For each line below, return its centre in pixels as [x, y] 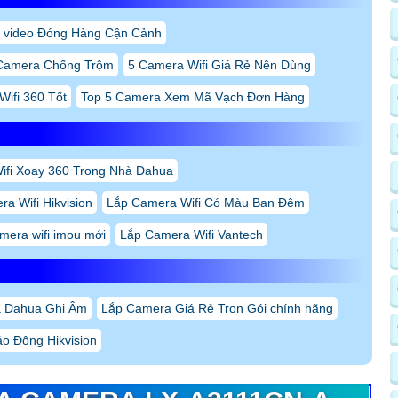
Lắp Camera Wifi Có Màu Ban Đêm [206, 203]
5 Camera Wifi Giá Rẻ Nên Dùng [219, 65]
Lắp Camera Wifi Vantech [191, 235]
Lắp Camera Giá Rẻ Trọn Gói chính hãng [217, 309]
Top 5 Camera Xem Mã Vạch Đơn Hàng [193, 97]
